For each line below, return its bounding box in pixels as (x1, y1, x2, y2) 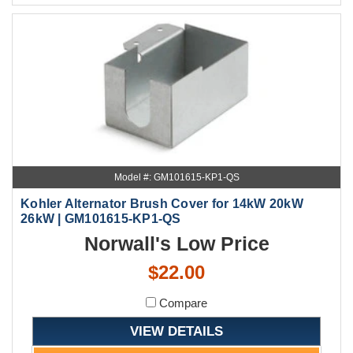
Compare (156, 296, 207, 310)
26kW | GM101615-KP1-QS (20, 212, 181, 226)
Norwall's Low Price (84, 232, 269, 255)
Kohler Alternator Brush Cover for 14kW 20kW (20, 197, 303, 211)
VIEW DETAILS (130, 324, 223, 339)
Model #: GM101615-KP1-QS (113, 172, 240, 184)
